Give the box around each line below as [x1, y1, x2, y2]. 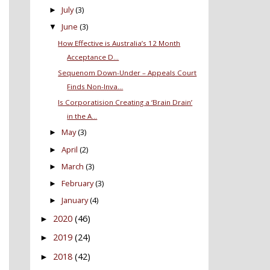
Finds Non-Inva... [67, 82, 124, 92]
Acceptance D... [67, 52, 119, 62]
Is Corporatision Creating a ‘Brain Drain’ [58, 98, 193, 107]
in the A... [67, 111, 98, 121]
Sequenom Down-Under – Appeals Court [58, 68, 197, 78]
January [61, 195, 89, 206]
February [61, 178, 94, 189]
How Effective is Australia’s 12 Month [58, 39, 181, 48]
